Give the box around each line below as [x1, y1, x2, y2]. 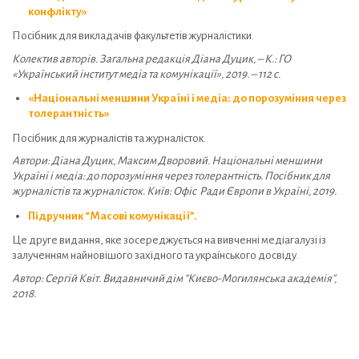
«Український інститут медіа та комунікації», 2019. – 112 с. [12, 67, 280, 80]
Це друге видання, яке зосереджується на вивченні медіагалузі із [12, 234, 326, 247]
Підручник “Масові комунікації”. [28, 209, 197, 222]
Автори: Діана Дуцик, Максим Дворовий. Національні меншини [12, 155, 322, 167]
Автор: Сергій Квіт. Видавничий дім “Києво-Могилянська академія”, [12, 272, 337, 284]
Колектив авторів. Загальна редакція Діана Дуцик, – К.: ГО [12, 52, 291, 65]
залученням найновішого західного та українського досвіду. [12, 249, 299, 262]
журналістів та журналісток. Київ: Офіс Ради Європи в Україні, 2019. [12, 185, 337, 198]
